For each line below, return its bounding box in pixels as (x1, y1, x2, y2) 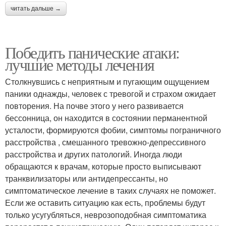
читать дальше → (11, 5, 61, 13)
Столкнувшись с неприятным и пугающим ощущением (5, 76, 209, 88)
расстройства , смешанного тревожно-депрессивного (5, 136, 206, 148)
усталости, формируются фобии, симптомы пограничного (5, 124, 221, 136)
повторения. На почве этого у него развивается (5, 100, 184, 112)
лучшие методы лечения (5, 53, 154, 76)
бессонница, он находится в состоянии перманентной (5, 112, 207, 124)
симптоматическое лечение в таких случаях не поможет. (5, 185, 216, 197)
